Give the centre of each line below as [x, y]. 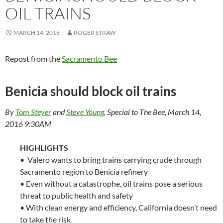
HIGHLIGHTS [44, 147]
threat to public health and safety [76, 195]
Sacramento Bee [89, 58]
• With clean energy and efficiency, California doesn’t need [118, 207]
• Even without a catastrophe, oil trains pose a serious [111, 183]
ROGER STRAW [95, 32]
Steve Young [85, 111]
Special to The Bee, [137, 111]
